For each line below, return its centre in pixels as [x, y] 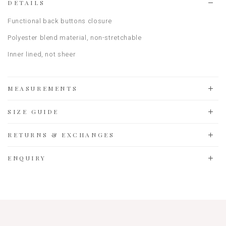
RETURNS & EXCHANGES [61, 135]
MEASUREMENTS [43, 89]
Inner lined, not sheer [42, 54]
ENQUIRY [27, 158]
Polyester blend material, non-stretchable [75, 38]
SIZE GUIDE [33, 112]
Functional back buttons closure [60, 21]
